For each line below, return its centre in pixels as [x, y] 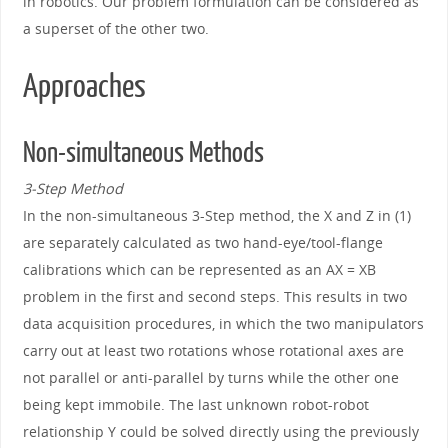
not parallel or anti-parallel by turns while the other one [210, 378]
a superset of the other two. [115, 29]
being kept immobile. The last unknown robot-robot [195, 405]
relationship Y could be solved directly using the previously [220, 432]
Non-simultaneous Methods [143, 154]
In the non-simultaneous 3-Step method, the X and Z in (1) [216, 216]
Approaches [84, 87]
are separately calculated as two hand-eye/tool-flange [202, 243]
